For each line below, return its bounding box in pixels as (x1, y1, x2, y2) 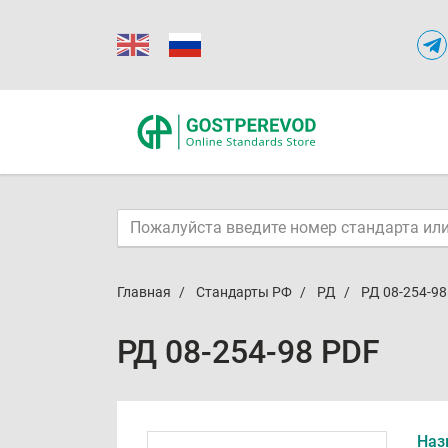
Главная (117, 284, 171, 300)
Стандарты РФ (196, 284, 292, 300)
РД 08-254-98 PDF (117, 333, 380, 371)
